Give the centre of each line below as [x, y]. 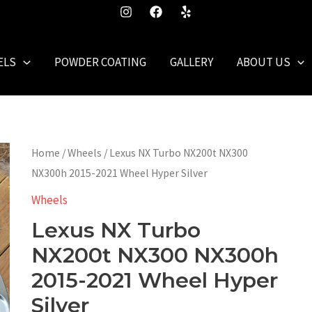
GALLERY [191, 62]
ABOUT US [263, 62]
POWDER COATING [100, 62]
